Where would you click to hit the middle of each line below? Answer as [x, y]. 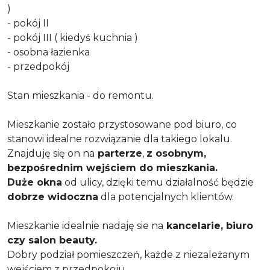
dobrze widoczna [53, 196]
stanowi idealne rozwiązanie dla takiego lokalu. [121, 139]
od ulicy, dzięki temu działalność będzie [158, 182]
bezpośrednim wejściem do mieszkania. [114, 168]
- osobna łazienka [50, 52]
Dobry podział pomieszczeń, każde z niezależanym [128, 254]
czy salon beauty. [54, 240]
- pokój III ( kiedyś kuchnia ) [73, 37]
